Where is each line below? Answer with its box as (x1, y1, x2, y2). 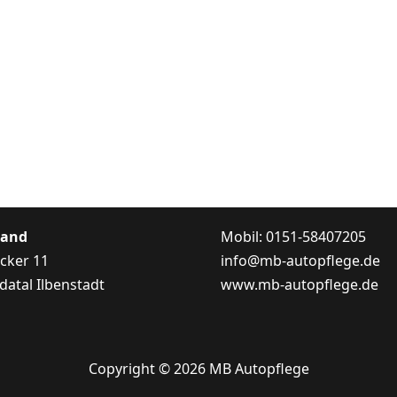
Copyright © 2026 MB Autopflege (88, 359, 309, 379)
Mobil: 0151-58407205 (221, 227, 366, 247)
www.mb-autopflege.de (221, 275, 378, 295)
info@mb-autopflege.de (221, 251, 380, 271)
